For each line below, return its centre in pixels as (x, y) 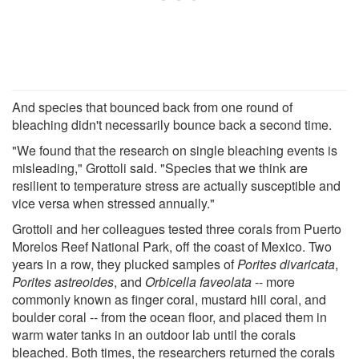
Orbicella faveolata (198, 281)
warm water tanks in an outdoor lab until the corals (154, 334)
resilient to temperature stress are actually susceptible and (176, 185)
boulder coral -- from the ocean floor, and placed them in (169, 317)
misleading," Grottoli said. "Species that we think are (160, 167)
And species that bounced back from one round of (152, 107)
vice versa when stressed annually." (113, 203)
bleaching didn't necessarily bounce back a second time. (172, 124)
